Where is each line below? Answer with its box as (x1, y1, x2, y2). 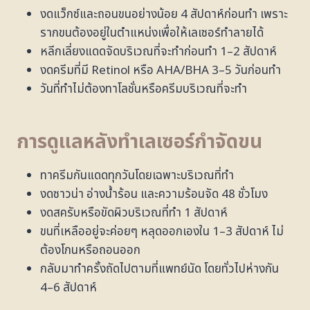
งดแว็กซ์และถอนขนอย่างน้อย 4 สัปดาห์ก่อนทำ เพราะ (40, 5, 288, 24)
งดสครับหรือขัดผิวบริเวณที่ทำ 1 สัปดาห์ (40, 203, 228, 222)
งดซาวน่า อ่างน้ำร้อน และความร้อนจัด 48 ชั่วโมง (40, 185, 268, 203)
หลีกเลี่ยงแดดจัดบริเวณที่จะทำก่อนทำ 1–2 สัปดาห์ (40, 42, 277, 61)
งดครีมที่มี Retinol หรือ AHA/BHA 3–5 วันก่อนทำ (40, 61, 281, 80)
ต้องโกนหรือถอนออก (40, 241, 140, 259)
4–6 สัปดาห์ (40, 278, 97, 297)
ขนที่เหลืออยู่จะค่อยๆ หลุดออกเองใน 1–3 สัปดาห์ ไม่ (40, 222, 284, 241)
